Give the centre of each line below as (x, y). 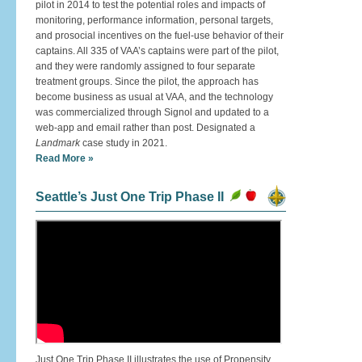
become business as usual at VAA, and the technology (154, 97)
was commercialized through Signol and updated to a (152, 112)
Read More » (65, 158)
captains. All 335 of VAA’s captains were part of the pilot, (157, 51)
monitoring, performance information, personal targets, (154, 20)
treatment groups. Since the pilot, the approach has (147, 82)
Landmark (58, 143)
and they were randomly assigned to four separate (145, 66)
